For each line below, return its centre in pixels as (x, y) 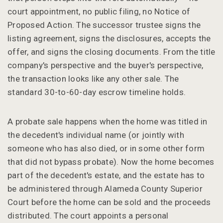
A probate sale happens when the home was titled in (108, 121)
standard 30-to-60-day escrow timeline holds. (97, 92)
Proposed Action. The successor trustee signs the (104, 25)
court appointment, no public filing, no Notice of (99, 11)
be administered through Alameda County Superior (105, 188)
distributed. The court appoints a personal (88, 215)
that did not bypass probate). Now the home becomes (111, 162)
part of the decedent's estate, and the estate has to (106, 175)
